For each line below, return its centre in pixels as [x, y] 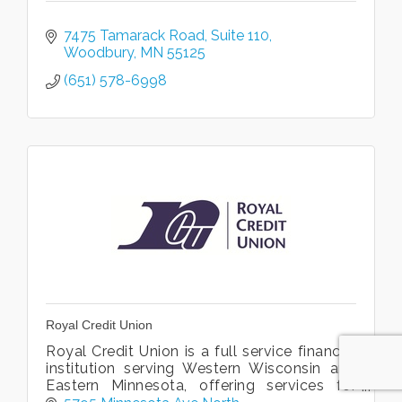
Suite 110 [240, 36]
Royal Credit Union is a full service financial [201, 352]
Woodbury [99, 53]
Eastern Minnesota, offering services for [201, 386]
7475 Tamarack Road [134, 36]
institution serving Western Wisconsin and [201, 369]
